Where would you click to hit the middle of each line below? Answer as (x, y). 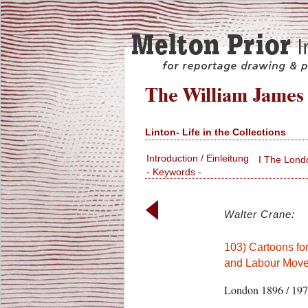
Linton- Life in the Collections (215, 132)
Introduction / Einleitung (197, 158)
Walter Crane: (259, 214)
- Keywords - (174, 172)
